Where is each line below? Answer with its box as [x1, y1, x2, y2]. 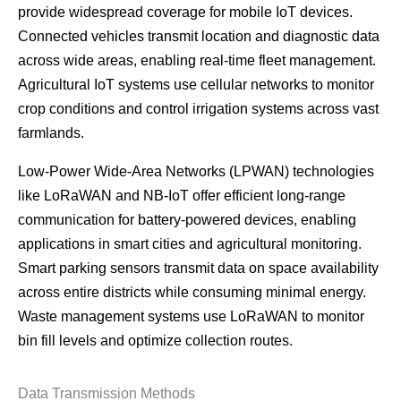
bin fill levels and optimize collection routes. [18, 333, 293, 349]
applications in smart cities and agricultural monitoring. [18, 236, 362, 252]
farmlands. [18, 125, 84, 141]
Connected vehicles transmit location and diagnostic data [18, 29, 380, 45]
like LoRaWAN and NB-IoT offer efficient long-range [18, 188, 346, 204]
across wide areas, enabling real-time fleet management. [18, 53, 376, 69]
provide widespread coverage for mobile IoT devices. [18, 4, 353, 21]
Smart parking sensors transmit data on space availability [18, 260, 379, 277]
